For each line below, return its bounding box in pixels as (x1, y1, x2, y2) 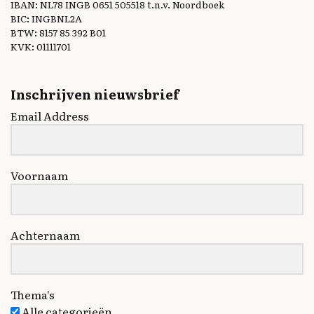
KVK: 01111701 (11, 39, 71, 54)
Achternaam (11, 226, 80, 244)
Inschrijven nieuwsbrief (11, 85, 179, 104)
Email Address (11, 107, 89, 125)
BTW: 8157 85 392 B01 (11, 25, 106, 40)
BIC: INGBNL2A (11, 11, 82, 26)
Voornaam (11, 167, 68, 184)
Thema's (11, 285, 55, 303)
